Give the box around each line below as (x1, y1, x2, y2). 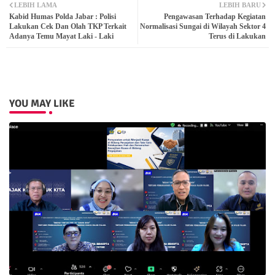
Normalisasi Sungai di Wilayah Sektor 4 (140, 22, 266, 31)
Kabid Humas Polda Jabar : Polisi (9, 12, 116, 21)
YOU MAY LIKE (9, 97, 75, 110)
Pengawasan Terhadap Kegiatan (164, 12, 266, 21)
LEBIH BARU (219, 1, 261, 9)
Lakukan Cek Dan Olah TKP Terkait (9, 22, 126, 31)
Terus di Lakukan (209, 32, 266, 41)
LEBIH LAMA (14, 1, 57, 9)
